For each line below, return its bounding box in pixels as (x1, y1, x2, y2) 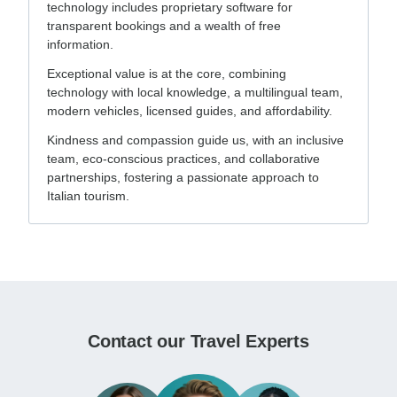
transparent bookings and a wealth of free (47, 19, 281, 34)
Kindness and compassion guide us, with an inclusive (47, 133, 344, 148)
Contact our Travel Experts (88, 331, 309, 352)
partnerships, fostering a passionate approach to (47, 170, 319, 185)
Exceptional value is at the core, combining (47, 66, 286, 82)
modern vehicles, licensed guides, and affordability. (47, 104, 332, 119)
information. (47, 37, 113, 52)
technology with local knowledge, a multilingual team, (47, 85, 343, 100)
